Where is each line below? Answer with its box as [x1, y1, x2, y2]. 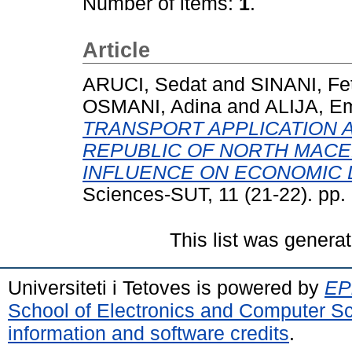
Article [82, 38, 150, 62]
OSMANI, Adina [82, 95, 222, 117]
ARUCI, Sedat [82, 73, 207, 95]
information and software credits [8, 321, 289, 344]
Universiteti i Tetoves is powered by [8, 276, 324, 299]
